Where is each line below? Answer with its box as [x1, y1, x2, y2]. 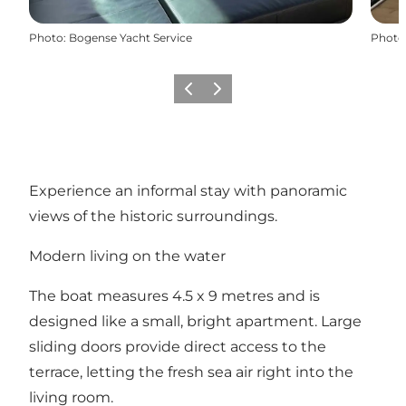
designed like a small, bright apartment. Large [29, 312, 362, 330]
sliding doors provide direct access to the [29, 337, 326, 355]
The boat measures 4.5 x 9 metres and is [29, 286, 320, 304]
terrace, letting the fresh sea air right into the [29, 362, 353, 381]
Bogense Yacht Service [69, 30, 192, 44]
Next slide [206, 87, 261, 101]
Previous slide [177, 87, 257, 101]
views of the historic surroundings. [29, 207, 277, 225]
